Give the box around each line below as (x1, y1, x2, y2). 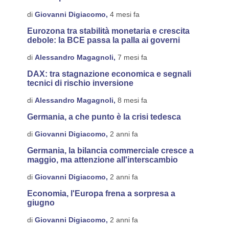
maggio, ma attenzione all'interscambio (27, 155, 178, 164)
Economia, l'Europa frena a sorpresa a (27, 189, 175, 198)
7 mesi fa (115, 53, 147, 61)
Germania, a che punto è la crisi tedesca (27, 112, 181, 121)
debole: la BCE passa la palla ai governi (27, 36, 180, 44)
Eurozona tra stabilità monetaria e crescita (27, 27, 190, 35)
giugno (27, 198, 55, 207)
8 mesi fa (115, 96, 147, 104)
